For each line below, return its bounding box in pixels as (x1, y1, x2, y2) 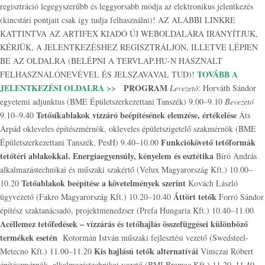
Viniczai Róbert (198, 245, 253, 257)
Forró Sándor (216, 191, 264, 202)
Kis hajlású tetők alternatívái (94, 245, 198, 257)
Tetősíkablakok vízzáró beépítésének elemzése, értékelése (36, 109, 237, 121)
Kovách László (186, 177, 238, 189)
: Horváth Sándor (198, 82, 256, 93)
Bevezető (225, 96, 257, 107)
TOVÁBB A (197, 68, 238, 80)
